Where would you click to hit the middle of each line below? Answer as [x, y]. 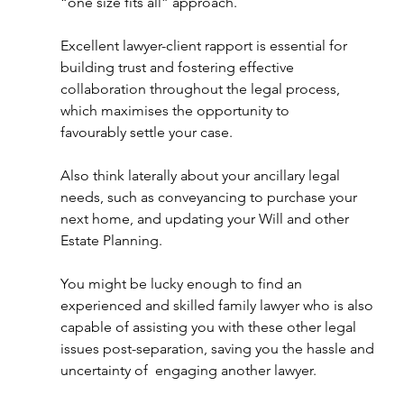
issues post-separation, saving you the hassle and [220, 349]
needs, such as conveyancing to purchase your [211, 197]
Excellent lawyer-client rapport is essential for [206, 46]
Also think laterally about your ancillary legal [202, 175]
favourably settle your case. [149, 132]
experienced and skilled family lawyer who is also [219, 305]
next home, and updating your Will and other [207, 219]
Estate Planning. [114, 240]
